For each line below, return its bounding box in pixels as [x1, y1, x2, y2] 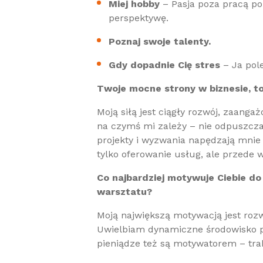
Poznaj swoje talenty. [109, 36, 211, 47]
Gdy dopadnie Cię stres [109, 59, 220, 70]
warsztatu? [97, 186, 152, 197]
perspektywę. [109, 12, 168, 23]
